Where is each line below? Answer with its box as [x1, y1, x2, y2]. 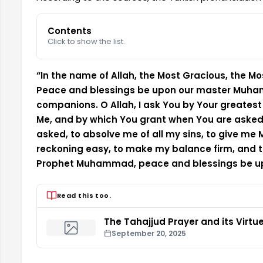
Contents [48, 25, 92, 38]
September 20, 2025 [112, 228, 187, 238]
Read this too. [57, 190, 112, 200]
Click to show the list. [48, 36, 126, 48]
